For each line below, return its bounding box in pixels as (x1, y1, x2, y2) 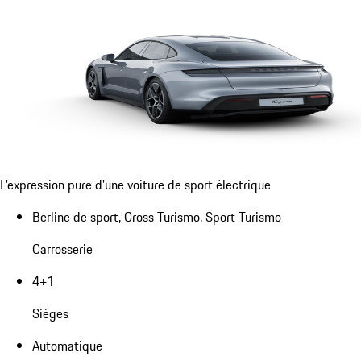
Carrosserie (32, 239, 93, 259)
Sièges (32, 303, 68, 323)
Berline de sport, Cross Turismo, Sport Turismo (32, 206, 281, 226)
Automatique (32, 335, 102, 355)
